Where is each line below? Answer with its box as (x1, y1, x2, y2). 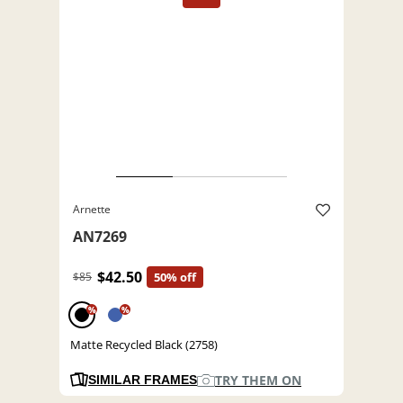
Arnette (73, 201, 111, 218)
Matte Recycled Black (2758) (70, 336, 218, 354)
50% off (154, 269, 196, 286)
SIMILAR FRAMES (88, 372, 197, 388)
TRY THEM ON (215, 372, 301, 390)
